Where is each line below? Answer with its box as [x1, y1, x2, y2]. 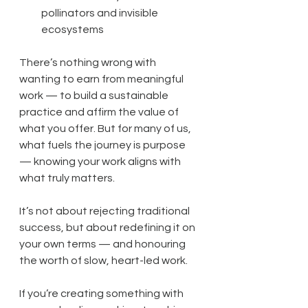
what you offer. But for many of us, [19, 122, 193, 134]
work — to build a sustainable [19, 89, 170, 101]
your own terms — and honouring [19, 238, 188, 250]
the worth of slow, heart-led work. [19, 254, 188, 266]
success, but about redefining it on [19, 221, 197, 233]
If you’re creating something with [19, 287, 186, 299]
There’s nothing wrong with [19, 56, 158, 68]
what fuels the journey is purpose [19, 139, 188, 151]
